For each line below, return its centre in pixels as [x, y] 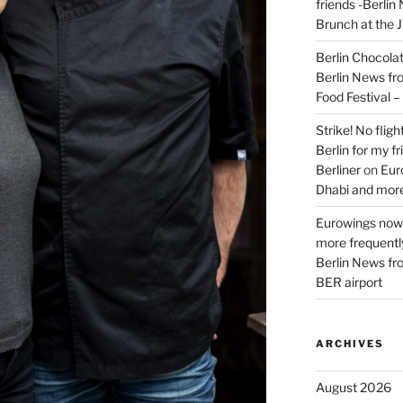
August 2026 [353, 388]
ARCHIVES [349, 344]
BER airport [349, 282]
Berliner [338, 170]
